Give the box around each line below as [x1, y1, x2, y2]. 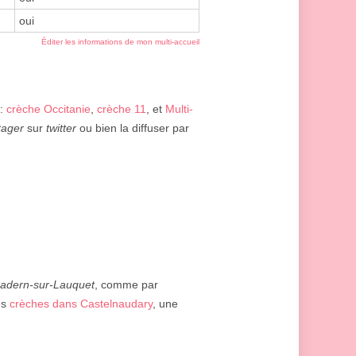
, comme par [95, 278, 158, 292]
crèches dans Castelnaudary [10, 297, 153, 311]
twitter [46, 122, 76, 135]
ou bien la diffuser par [76, 122, 189, 135]
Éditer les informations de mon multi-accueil [41, 37, 199, 47]
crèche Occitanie [6, 103, 91, 116]
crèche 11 [97, 103, 146, 116]
